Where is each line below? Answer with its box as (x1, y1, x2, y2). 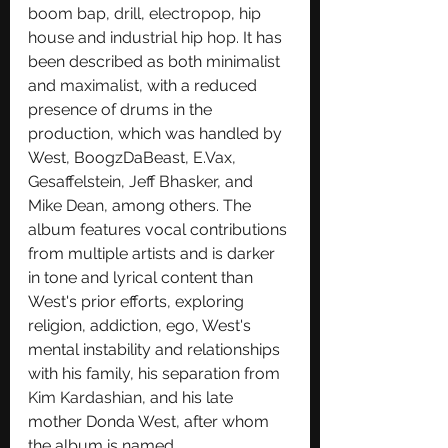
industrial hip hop (110, 27, 236, 47)
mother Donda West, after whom (28, 411, 273, 431)
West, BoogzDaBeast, (28, 147, 193, 167)
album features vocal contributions (28, 219, 291, 239)
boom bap (28, 3, 106, 23)
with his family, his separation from (28, 363, 284, 383)
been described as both (28, 51, 206, 71)
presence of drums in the (28, 99, 216, 119)
